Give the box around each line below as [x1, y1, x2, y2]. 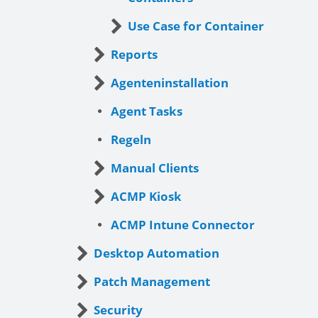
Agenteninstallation [111, 74, 229, 91]
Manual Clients [111, 159, 199, 176]
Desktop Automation [94, 244, 219, 261]
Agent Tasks [111, 102, 182, 119]
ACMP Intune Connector [111, 216, 255, 233]
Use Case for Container [128, 17, 264, 34]
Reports [111, 45, 158, 62]
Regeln [111, 131, 151, 148]
